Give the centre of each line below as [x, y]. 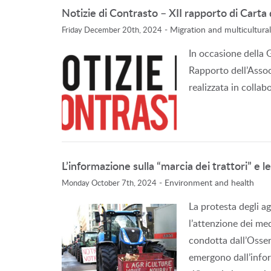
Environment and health [209, 182]
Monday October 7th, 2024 [109, 183]
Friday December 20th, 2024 [112, 30]
